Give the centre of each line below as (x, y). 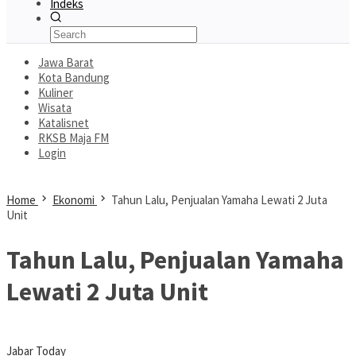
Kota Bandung (74, 77)
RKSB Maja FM (74, 138)
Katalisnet (64, 123)
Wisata (55, 108)
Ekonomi (74, 200)
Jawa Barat (66, 62)
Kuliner (56, 93)
